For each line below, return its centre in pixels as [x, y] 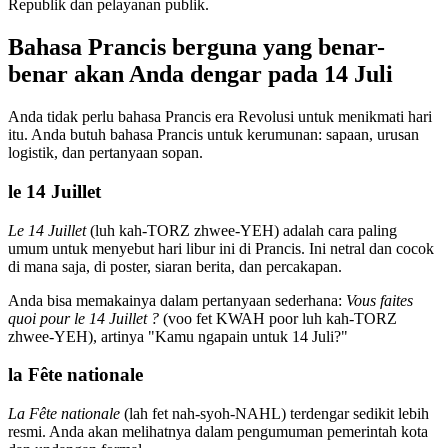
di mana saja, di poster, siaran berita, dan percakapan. [175, 266]
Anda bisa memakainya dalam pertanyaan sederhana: [177, 300]
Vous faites [379, 300]
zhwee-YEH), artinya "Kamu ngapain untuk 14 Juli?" [178, 336]
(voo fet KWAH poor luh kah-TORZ [278, 318]
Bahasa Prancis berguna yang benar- [196, 47]
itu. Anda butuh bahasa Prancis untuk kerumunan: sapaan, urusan [213, 135]
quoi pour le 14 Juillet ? [83, 318]
